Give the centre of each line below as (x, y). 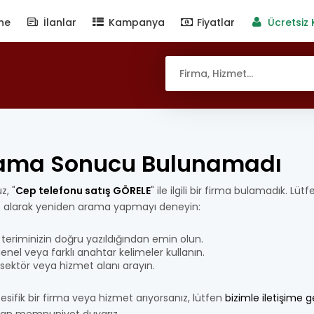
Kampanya (135, 22)
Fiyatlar (215, 22)
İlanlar (58, 22)
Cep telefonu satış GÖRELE (83, 191)
